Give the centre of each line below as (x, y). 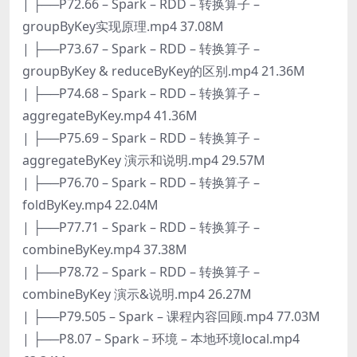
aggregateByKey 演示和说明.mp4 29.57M (144, 160)
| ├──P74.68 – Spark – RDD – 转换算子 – (141, 93)
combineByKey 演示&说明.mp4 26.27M (137, 294)
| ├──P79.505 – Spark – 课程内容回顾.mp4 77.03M (171, 316)
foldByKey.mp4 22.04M (90, 204)
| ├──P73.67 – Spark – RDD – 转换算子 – (141, 48)
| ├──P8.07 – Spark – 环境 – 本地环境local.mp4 (161, 338)
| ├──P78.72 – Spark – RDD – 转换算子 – (141, 271)
